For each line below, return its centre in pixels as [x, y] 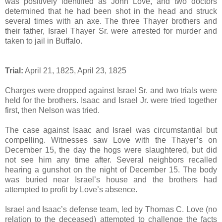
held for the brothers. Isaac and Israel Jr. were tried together [111, 100]
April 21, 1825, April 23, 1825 [75, 70]
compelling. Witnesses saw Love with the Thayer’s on [111, 140]
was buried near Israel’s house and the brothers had [111, 179]
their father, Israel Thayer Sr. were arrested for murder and [111, 31]
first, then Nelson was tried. [52, 110]
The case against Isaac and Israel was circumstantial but [111, 130]
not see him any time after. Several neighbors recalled [111, 160]
